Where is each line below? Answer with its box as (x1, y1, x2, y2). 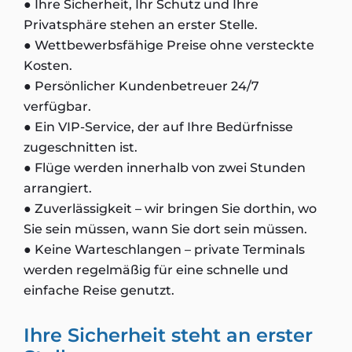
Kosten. (24, 58, 72, 73)
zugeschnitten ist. (24, 140, 137, 155)
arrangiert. (24, 181, 92, 196)
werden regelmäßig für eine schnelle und (24, 262, 288, 277)
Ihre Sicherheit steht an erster (24, 324, 313, 346)
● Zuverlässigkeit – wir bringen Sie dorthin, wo (24, 201, 317, 216)
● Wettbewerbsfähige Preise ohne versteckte (24, 38, 314, 53)
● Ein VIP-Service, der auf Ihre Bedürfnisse (24, 119, 293, 134)
